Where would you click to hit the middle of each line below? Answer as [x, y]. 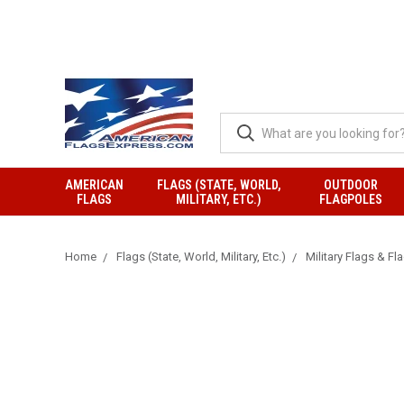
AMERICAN [94, 185]
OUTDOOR [351, 185]
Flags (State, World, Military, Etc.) [201, 257]
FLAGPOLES [351, 199]
